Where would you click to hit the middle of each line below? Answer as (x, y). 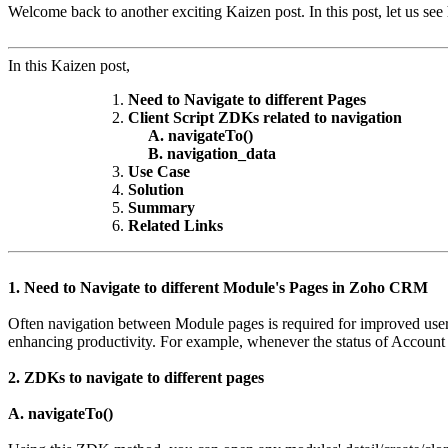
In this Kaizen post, (69, 66)
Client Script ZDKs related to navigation (265, 118)
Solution (156, 190)
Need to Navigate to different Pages (247, 100)
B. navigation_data (202, 154)
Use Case (159, 172)
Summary (161, 208)
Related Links (175, 226)
